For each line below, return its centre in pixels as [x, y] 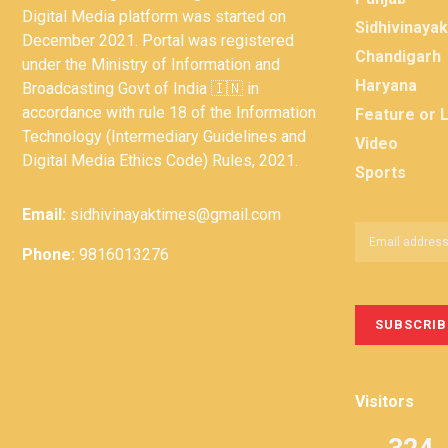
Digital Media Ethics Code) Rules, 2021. [160, 161]
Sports [380, 172]
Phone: [48, 255]
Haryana [385, 85]
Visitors [384, 401]
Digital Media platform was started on [154, 17]
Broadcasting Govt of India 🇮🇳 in [140, 89]
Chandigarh [397, 56]
